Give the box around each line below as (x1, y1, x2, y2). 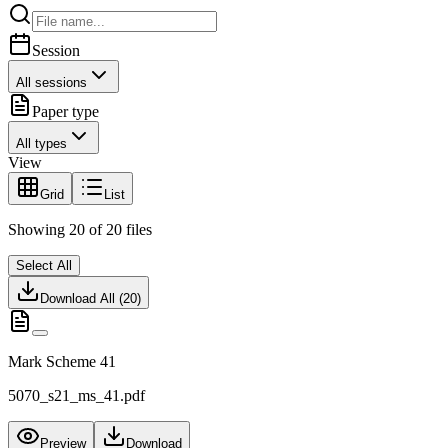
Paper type (32, 103, 99, 121)
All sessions (16, 75, 87, 91)
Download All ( (40, 291, 123, 307)
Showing (8, 221, 69, 239)
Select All (16, 258, 72, 274)
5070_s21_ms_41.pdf (8, 387, 145, 405)
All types (16, 136, 67, 152)
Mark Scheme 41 (8, 353, 116, 371)
